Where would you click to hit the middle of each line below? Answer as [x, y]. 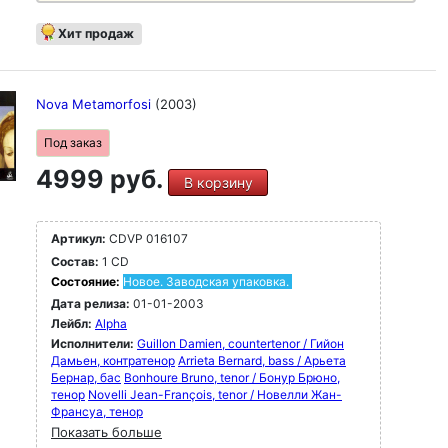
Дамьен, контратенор [113, 360]
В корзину [218, 182]
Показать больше [106, 432]
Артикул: [78, 238]
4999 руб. [102, 179]
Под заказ [73, 142]
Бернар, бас [86, 377]
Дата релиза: [90, 303]
